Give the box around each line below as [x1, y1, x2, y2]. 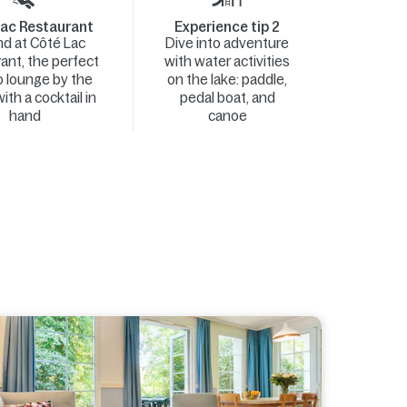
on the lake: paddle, [167, 72, 288, 87]
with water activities [164, 54, 291, 69]
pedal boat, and [179, 90, 275, 105]
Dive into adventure [165, 35, 290, 51]
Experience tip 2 [174, 19, 281, 35]
